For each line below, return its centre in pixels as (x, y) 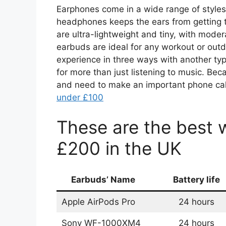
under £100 (80, 97)
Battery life (196, 180)
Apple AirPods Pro (98, 202)
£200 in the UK (119, 149)
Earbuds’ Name (103, 180)
